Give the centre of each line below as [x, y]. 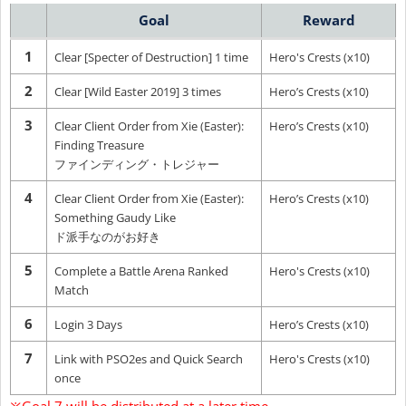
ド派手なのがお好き [107, 236]
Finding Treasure [99, 145]
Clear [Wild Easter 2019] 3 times [138, 91]
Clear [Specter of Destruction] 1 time [151, 57]
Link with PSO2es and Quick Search [149, 358]
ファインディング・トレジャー [137, 164]
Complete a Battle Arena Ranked [141, 271]
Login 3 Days [88, 324]
